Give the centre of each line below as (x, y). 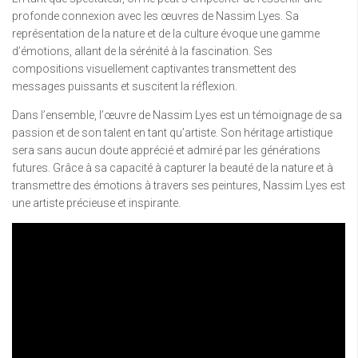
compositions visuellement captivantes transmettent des (154, 68)
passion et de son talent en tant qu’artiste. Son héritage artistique (172, 132)
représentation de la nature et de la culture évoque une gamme (166, 33)
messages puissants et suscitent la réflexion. (125, 86)
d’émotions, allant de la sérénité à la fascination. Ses (142, 51)
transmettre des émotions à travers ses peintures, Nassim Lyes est (179, 185)
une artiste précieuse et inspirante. (96, 203)
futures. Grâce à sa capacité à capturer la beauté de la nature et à (173, 167)
